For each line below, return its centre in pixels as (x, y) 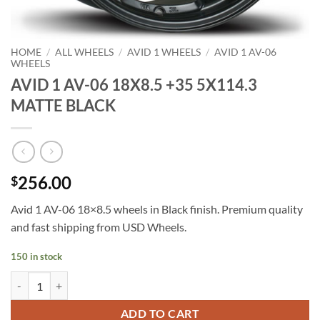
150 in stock (36, 257)
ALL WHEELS (85, 52)
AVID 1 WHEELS (164, 52)
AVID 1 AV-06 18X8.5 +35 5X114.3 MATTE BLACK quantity (142, 279)
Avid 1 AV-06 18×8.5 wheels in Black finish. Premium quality (157, 209)
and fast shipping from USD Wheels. (99, 227)
